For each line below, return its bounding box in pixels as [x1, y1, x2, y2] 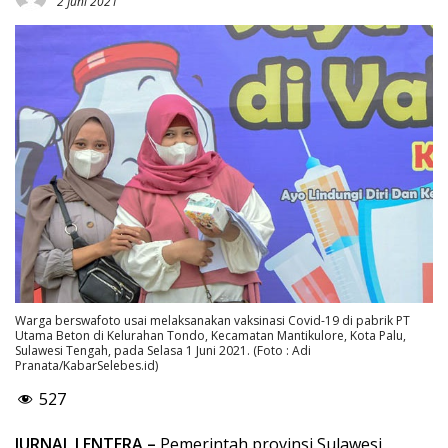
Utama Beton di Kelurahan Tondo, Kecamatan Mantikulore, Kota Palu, [15, 327, 406, 345]
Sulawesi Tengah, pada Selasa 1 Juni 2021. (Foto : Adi [15, 342, 311, 360]
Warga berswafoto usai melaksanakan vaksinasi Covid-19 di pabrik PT [15, 312, 410, 330]
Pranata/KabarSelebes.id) [15, 357, 158, 375]
